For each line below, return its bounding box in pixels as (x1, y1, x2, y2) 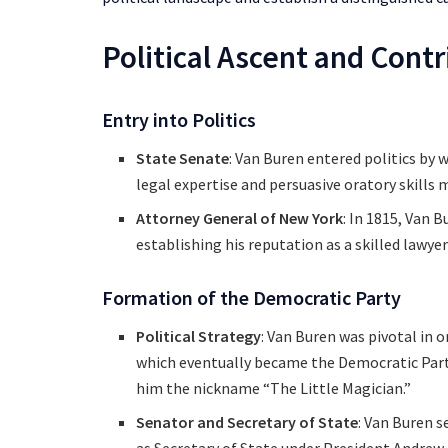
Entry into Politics (102, 106, 256, 132)
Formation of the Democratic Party (102, 285, 401, 311)
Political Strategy (136, 326, 262, 347)
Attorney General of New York (136, 207, 344, 228)
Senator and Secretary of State (136, 412, 359, 433)
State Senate (136, 147, 230, 168)
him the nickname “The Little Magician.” (136, 378, 412, 399)
